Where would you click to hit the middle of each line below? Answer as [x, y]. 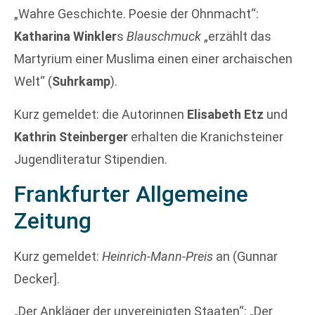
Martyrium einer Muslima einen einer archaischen [153, 59]
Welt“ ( [33, 82]
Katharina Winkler [65, 37]
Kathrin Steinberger [71, 136]
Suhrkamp [81, 82]
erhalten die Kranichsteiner [206, 136]
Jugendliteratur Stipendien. [91, 159]
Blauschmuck [164, 37]
